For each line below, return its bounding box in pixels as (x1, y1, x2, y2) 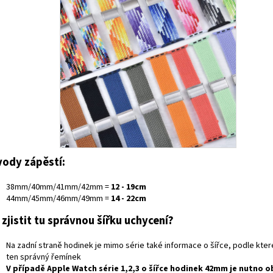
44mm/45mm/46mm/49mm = (6, 192, 111, 205)
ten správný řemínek (6, 250, 81, 263)
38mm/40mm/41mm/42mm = (6, 180, 111, 193)
